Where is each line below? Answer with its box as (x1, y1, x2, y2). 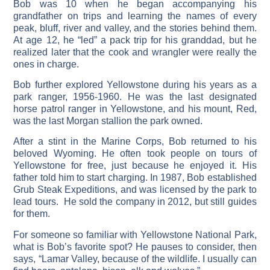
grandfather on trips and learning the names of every (13, 10, 257, 21)
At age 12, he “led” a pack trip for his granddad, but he (13, 34, 257, 45)
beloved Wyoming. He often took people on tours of (13, 148, 257, 159)
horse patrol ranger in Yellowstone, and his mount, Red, (13, 103, 257, 114)
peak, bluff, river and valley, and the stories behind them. (13, 22, 257, 33)
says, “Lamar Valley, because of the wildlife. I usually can (13, 253, 257, 264)
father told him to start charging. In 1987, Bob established (13, 172, 257, 183)
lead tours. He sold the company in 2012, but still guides (13, 196, 257, 207)
